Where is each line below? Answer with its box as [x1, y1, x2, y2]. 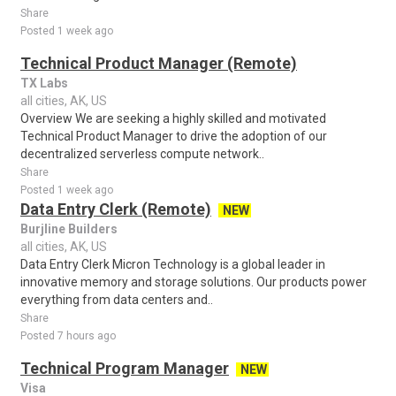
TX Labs [20, 76, 68, 90]
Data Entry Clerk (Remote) [20, 200, 211, 218]
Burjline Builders [20, 222, 118, 236]
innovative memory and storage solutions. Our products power [20, 275, 367, 289]
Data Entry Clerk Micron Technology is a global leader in [20, 257, 325, 271]
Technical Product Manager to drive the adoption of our [20, 129, 327, 143]
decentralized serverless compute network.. [20, 147, 264, 161]
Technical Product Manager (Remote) [20, 54, 297, 72]
